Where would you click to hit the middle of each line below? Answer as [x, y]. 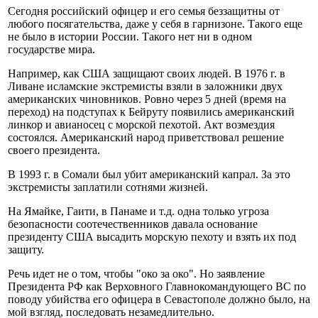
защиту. [26, 250]
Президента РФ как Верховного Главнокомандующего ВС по [157, 287]
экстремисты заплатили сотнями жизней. [108, 187]
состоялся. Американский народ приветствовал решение [146, 138]
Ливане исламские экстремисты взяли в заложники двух [145, 87]
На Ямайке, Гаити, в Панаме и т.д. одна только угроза [138, 212]
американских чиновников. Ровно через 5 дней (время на [147, 99]
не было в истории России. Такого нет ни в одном [130, 37]
